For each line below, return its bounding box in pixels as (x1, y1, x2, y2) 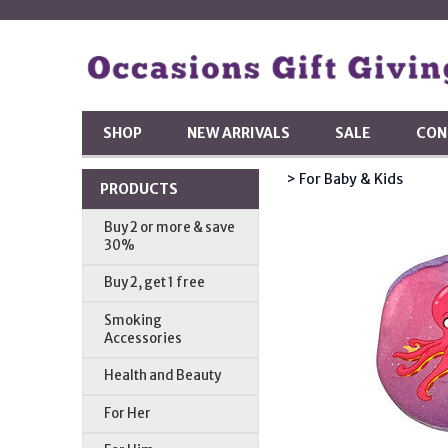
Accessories (104, 329, 183, 347)
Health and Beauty (104, 367, 222, 385)
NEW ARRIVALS (187, 123, 291, 142)
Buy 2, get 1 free (104, 274, 206, 292)
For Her (104, 404, 152, 422)
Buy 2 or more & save (104, 218, 236, 236)
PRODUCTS (99, 179, 178, 198)
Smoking (104, 311, 163, 329)
